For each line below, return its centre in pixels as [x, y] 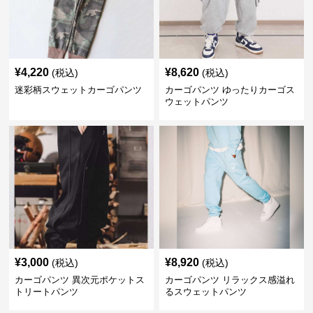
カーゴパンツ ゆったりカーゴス [230, 90]
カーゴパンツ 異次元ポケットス [80, 280]
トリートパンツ [47, 292]
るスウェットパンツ [205, 292]
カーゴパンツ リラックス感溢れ [230, 280]
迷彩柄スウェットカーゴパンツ [79, 90]
